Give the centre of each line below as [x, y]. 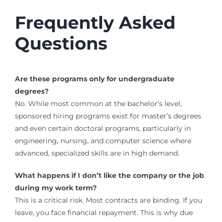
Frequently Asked [95, 22]
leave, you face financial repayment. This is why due [104, 213]
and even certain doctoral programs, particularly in [103, 129]
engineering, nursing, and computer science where [103, 141]
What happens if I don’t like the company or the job [109, 176]
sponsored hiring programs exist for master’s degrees [108, 116]
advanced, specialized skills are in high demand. [97, 153]
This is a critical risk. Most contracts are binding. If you [108, 200]
